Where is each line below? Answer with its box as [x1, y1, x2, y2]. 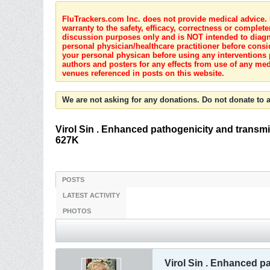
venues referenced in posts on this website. [62, 69, 224, 78]
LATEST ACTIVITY [63, 192, 120, 199]
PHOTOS [63, 207, 91, 215]
